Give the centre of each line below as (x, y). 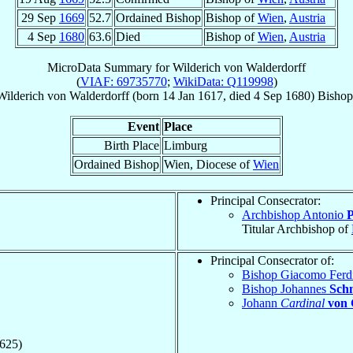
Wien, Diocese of (208, 164)
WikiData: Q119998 (223, 81)
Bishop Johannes (286, 288)
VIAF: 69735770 (123, 81)
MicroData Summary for (110, 67)
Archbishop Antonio (294, 214)
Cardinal (303, 303)
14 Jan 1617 (193, 95)
